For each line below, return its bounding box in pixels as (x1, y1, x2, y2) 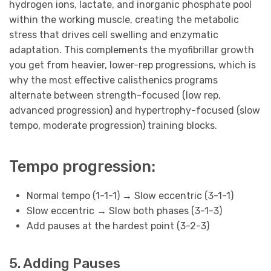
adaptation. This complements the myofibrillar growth (9, 44, 254, 56)
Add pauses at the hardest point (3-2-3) (26, 220, 209, 232)
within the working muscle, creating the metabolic (9, 14, 239, 26)
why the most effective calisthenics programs (9, 74, 218, 87)
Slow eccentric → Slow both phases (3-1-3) (26, 204, 222, 217)
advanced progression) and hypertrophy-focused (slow (9, 105, 260, 117)
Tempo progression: (9, 157, 155, 175)
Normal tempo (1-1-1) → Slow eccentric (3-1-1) (26, 189, 233, 201)
